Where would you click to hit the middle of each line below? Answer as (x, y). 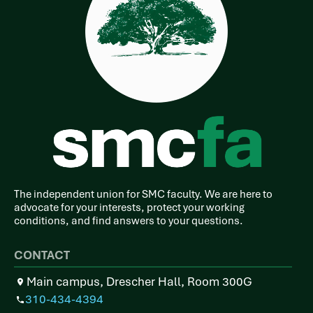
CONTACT (42, 255)
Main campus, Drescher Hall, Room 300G (139, 281)
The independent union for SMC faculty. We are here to (143, 194)
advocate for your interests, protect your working (129, 207)
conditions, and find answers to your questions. (129, 220)
